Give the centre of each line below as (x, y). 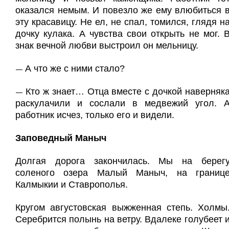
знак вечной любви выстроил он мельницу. (107, 45)
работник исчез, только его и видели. (95, 115)
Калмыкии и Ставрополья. (72, 185)
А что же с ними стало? (75, 68)
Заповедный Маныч (61, 138)
